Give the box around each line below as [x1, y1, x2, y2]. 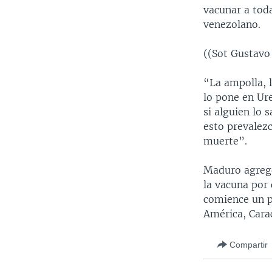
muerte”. [203, 135, 248, 148]
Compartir [229, 239, 268, 250]
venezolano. [203, 18, 261, 31]
